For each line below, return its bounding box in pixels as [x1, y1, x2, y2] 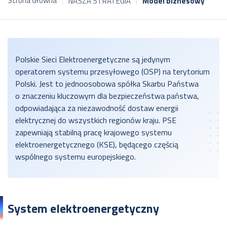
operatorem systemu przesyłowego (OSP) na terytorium [15, 65, 210, 78]
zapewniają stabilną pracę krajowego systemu [15, 126, 172, 138]
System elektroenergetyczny [8, 199, 159, 217]
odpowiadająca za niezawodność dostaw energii [15, 102, 178, 114]
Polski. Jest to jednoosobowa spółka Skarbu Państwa [15, 78, 199, 90]
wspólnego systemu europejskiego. [15, 150, 136, 163]
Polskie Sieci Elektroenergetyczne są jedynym [15, 53, 170, 65]
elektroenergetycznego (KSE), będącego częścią [15, 138, 178, 150]
